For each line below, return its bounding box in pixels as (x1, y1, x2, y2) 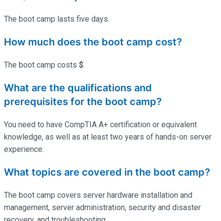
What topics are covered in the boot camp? (4, 166, 210, 178)
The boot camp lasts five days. (4, 14, 110, 24)
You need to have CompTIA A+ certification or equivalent (4, 119, 197, 129)
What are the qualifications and (4, 81, 152, 94)
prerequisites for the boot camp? (4, 95, 162, 108)
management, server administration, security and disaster (4, 202, 201, 212)
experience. (4, 144, 44, 154)
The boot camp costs (4, 60, 79, 70)
